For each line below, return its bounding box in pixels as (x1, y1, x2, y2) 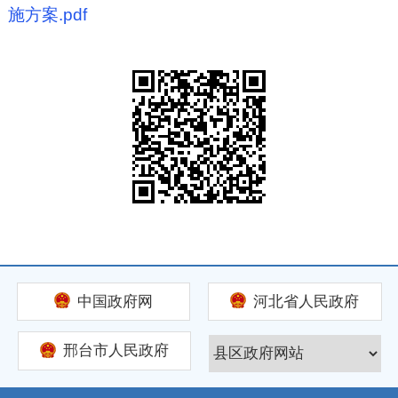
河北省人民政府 (253, 292, 360, 310)
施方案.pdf (7, 4, 87, 24)
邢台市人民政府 (62, 342, 169, 360)
